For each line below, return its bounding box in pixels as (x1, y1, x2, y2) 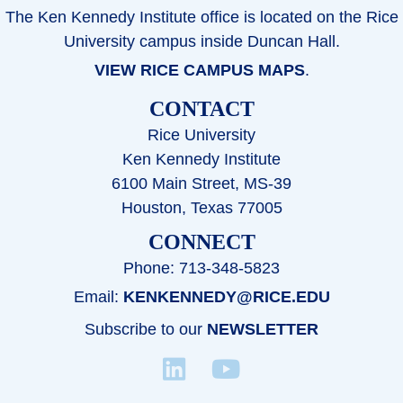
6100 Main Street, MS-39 (112, 174, 291, 193)
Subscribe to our (85, 320, 207, 339)
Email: (73, 288, 123, 307)
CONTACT (148, 96, 255, 121)
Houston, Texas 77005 (121, 198, 282, 217)
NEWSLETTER (207, 320, 318, 339)
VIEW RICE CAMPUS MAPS (94, 61, 305, 80)
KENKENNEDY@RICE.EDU (122, 288, 330, 307)
